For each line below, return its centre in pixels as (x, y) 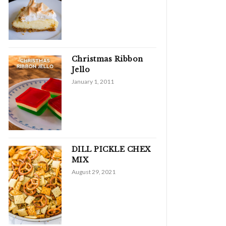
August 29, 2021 (93, 172)
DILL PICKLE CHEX (111, 149)
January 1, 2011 (93, 82)
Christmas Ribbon (107, 59)
